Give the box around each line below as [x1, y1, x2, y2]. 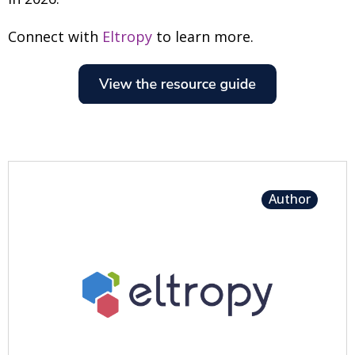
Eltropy [102, 27, 152, 46]
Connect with [8, 27, 102, 46]
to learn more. [152, 27, 254, 46]
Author [269, 190, 311, 208]
